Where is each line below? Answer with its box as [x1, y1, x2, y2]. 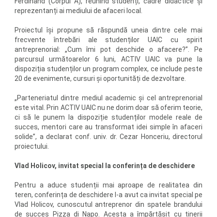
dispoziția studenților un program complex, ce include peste [15, 65, 202, 73]
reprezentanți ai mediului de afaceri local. [15, 7, 142, 15]
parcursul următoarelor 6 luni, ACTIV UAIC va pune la [15, 55, 202, 63]
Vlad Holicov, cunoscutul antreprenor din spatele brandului [15, 201, 202, 208]
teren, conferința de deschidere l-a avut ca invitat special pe [15, 191, 202, 199]
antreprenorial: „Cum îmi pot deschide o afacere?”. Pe [15, 46, 202, 53]
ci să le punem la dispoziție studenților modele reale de [15, 113, 202, 121]
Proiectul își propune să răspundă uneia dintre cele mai [15, 26, 202, 34]
